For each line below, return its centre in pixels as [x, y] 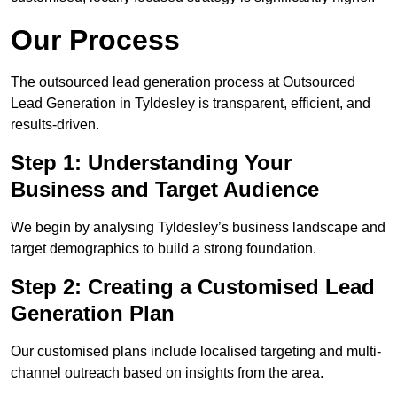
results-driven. [55, 125]
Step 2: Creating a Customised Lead [193, 287]
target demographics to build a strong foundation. [163, 249]
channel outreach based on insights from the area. [167, 373]
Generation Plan [93, 314]
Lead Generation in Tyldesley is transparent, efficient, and [191, 104]
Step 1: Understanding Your [151, 163]
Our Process [95, 40]
